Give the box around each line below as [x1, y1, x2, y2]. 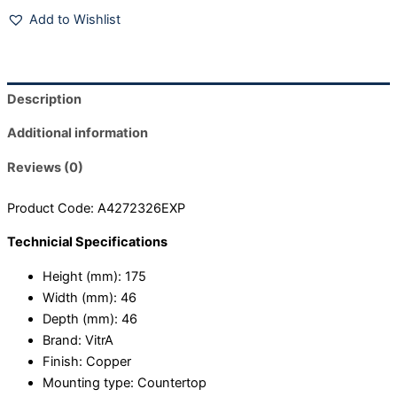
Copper [86, 354, 131, 370]
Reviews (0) [7, 159, 83, 175]
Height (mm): [43, 269, 125, 284]
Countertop [137, 375, 206, 391]
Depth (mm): [43, 311, 121, 327]
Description [7, 90, 82, 107]
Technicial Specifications [7, 234, 167, 251]
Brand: [43, 332, 85, 348]
